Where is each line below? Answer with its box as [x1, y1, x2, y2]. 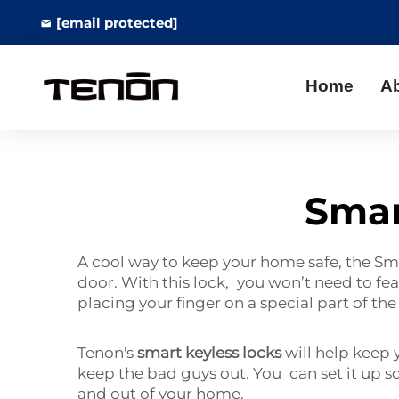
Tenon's [77, 344, 137, 362]
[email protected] [56, 13, 178, 31]
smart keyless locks [137, 344, 281, 362]
